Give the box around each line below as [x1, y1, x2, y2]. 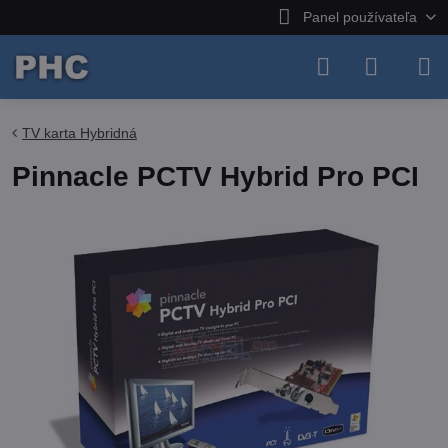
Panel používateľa [302, 9, 417, 25]
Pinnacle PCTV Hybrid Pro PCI [12, 161, 419, 192]
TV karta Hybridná [22, 125, 137, 141]
